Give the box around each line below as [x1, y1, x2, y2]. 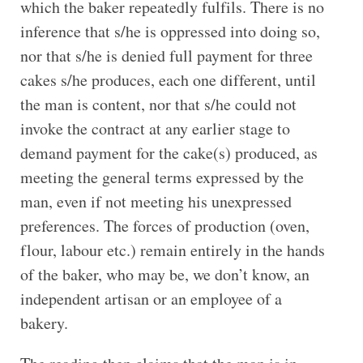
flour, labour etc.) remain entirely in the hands [19, 238, 325, 261]
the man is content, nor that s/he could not [19, 92, 297, 115]
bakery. [19, 311, 68, 334]
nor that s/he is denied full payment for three [19, 44, 313, 66]
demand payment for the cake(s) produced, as [19, 141, 318, 164]
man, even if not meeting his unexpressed [19, 190, 292, 212]
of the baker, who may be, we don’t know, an [19, 263, 310, 285]
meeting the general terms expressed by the [19, 165, 304, 188]
